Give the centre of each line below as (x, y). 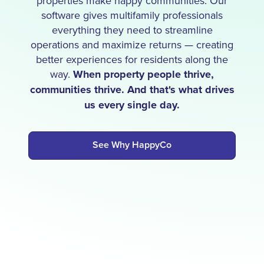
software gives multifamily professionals (132, 15)
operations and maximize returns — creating (132, 45)
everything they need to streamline (132, 30)
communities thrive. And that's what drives (132, 90)
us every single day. (132, 105)
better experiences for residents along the (132, 60)
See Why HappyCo (132, 145)
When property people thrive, (143, 75)
